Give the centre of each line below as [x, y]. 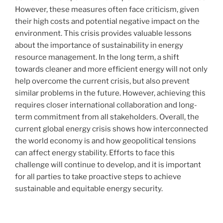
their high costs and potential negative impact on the [107, 22]
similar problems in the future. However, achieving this [110, 93]
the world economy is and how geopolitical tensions [106, 141]
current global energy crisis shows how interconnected [111, 129]
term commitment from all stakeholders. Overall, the [107, 117]
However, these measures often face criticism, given [107, 10]
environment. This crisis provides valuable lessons [103, 34]
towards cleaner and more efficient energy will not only [111, 69]
